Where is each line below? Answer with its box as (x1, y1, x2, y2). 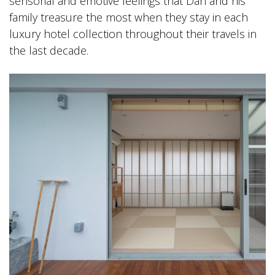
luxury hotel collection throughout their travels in (9, 26, 257, 41)
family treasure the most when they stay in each (9, 10, 248, 25)
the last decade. (9, 43, 88, 58)
